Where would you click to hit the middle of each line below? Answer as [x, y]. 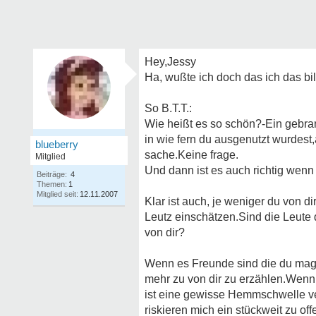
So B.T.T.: [168, 108]
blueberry [57, 144]
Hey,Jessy [170, 62]
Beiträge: [52, 174]
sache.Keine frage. [192, 155]
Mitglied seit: [57, 194]
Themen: [52, 184]
